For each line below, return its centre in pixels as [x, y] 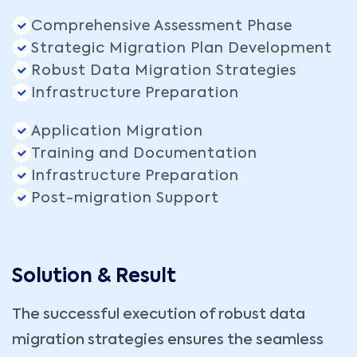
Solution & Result [94, 277]
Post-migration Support [125, 199]
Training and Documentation [144, 154]
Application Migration [117, 132]
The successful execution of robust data [159, 315]
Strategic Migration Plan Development [182, 49]
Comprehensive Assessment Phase [162, 27]
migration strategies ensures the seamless [168, 341]
